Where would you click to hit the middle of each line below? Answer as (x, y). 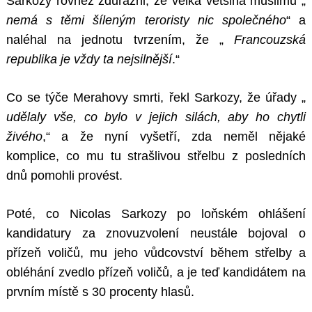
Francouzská (270, 40)
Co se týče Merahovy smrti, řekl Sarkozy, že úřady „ (156, 98)
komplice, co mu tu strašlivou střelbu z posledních (156, 156)
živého (24, 137)
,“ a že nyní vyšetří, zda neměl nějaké (174, 137)
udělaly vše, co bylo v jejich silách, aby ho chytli (156, 117)
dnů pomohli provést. (64, 176)
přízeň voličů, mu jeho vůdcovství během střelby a (156, 253)
